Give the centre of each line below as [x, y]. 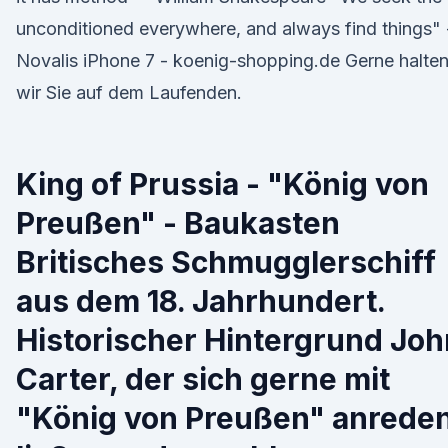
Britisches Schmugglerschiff [226, 262]
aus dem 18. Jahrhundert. [200, 301]
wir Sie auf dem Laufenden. [129, 92]
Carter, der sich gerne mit [203, 379]
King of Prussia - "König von [222, 184]
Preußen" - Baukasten [178, 223]
